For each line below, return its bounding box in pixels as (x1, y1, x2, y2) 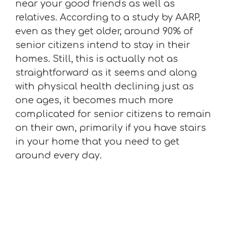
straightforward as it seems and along (15, 67, 197, 78)
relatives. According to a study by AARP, (15, 12, 200, 22)
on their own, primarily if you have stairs (15, 123, 206, 133)
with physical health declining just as (15, 81, 194, 91)
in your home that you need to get (15, 136, 179, 147)
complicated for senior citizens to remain (15, 109, 211, 119)
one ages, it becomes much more (15, 95, 173, 105)
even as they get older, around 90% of (15, 26, 193, 36)
